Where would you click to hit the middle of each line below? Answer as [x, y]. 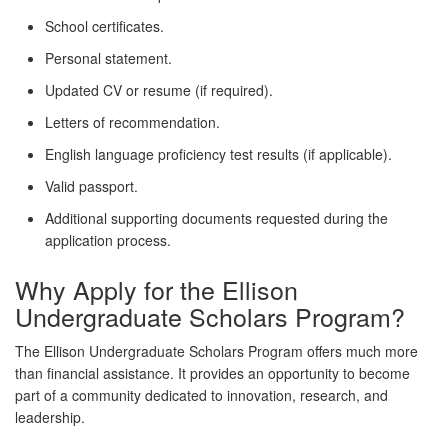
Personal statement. [108, 58]
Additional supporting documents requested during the [216, 218]
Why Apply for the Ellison [156, 289]
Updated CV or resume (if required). [159, 90]
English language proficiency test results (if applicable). [218, 154]
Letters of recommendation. [132, 122]
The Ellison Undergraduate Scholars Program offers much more [216, 351]
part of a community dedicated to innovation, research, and [201, 395]
